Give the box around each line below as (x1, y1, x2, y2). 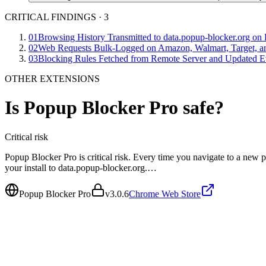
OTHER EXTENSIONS (5, 74, 100, 84)
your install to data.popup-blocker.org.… (5, 162, 157, 173)
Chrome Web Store (129, 188, 201, 199)
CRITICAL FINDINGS (5, 12, 96, 22)
